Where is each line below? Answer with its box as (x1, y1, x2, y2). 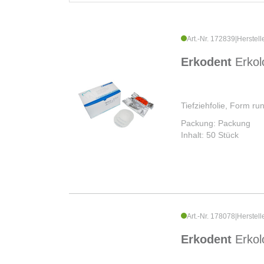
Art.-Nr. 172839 (187, 35, 235, 44)
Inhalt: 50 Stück (181, 130, 239, 140)
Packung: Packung (181, 118, 250, 128)
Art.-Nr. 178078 (187, 212, 235, 221)
